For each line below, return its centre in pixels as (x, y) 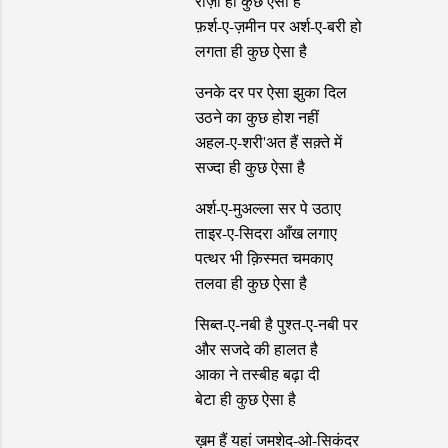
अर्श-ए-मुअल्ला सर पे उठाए (267, 208)
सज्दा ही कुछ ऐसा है (249, 167)
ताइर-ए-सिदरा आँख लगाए (265, 233)
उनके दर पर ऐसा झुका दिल (270, 92)
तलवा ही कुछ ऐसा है (250, 283)
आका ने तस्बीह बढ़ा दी (257, 374)
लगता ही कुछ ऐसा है (250, 51)
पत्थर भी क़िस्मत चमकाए (263, 258)
